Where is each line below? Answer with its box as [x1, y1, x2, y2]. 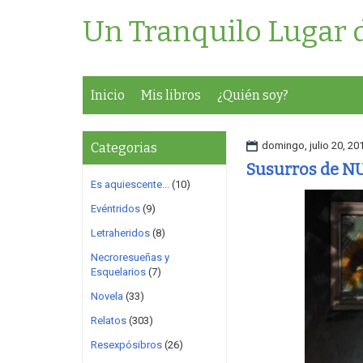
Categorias [91, 140, 157, 156]
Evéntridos [91, 203, 140, 215]
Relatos [91, 314, 126, 327]
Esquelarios [91, 266, 146, 278]
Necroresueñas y [91, 251, 169, 263]
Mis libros [141, 88, 201, 103]
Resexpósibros [91, 339, 162, 351]
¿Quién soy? [217, 88, 288, 103]
